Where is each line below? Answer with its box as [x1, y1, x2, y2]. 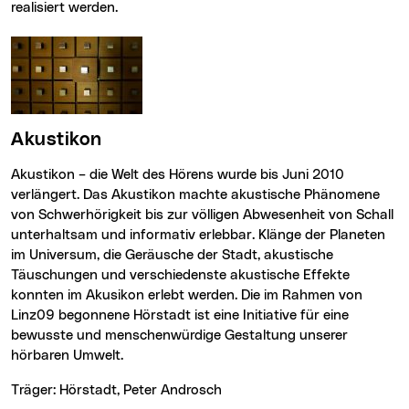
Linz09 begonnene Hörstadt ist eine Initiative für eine [11, 309, 349, 323]
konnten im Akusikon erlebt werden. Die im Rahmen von [11, 288, 362, 303]
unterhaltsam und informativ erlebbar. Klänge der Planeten [11, 228, 385, 243]
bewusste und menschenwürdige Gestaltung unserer [11, 329, 348, 343]
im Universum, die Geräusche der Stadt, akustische [11, 248, 333, 263]
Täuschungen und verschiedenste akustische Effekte [11, 268, 350, 283]
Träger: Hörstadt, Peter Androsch [19, 383, 222, 398]
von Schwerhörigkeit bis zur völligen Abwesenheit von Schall [11, 208, 393, 223]
